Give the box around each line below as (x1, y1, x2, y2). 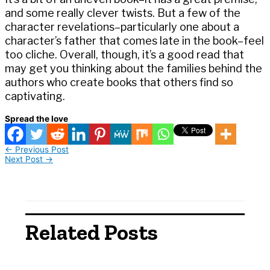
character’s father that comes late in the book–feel (5, 34, 264, 47)
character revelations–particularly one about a (5, 20, 239, 33)
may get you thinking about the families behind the (5, 61, 262, 75)
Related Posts (25, 219, 159, 246)
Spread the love (5, 113, 68, 124)
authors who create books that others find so (5, 75, 233, 89)
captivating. (5, 89, 65, 102)
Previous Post (13, 144, 69, 154)
